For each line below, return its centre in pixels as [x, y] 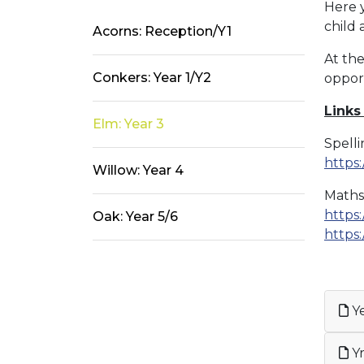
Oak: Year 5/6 [135, 216]
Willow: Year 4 [138, 170]
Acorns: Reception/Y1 [162, 31]
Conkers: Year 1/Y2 [152, 77]
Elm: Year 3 [128, 123]
